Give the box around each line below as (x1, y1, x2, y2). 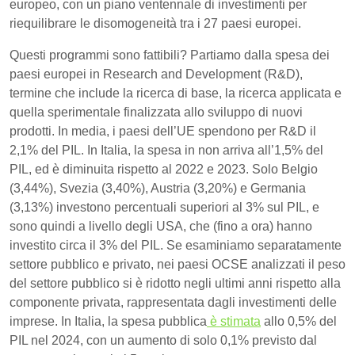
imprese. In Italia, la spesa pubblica (10, 314, 207, 328)
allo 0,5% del (261, 314, 337, 328)
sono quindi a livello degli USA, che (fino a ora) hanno (10, 219, 312, 233)
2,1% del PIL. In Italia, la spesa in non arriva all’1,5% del (10, 143, 323, 157)
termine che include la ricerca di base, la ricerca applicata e (10, 86, 342, 100)
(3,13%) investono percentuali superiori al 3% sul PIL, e (10, 200, 319, 214)
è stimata (207, 314, 261, 328)
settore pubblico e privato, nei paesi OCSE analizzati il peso (10, 257, 345, 271)
